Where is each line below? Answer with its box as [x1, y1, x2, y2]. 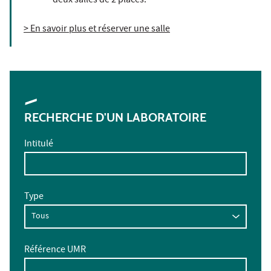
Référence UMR [24, 243, 86, 258]
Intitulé [24, 137, 53, 152]
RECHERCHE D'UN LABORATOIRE [24, 109, 206, 125]
